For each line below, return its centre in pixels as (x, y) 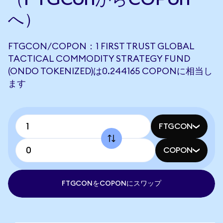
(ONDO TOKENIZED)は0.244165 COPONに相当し (110, 71)
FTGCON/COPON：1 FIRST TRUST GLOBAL (101, 46)
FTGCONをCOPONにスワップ (111, 184)
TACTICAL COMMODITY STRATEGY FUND (99, 59)
